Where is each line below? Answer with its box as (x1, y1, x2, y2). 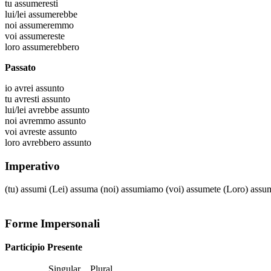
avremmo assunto (19, 116, 86, 126)
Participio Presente (5, 241, 82, 252)
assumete (186, 184, 221, 195)
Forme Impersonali (5, 217, 100, 230)
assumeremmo (19, 20, 74, 30)
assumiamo (121, 184, 163, 195)
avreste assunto (19, 126, 77, 137)
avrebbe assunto (28, 105, 90, 115)
